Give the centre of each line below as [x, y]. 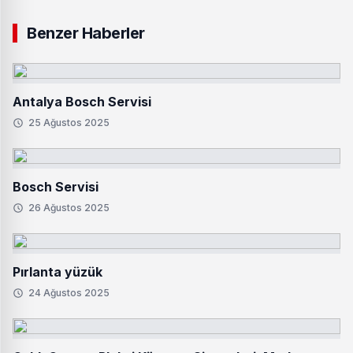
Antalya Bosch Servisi [82, 102]
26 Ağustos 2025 [69, 208]
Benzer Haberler [86, 33]
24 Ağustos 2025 [69, 293]
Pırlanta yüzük [58, 272]
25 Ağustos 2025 [69, 123]
